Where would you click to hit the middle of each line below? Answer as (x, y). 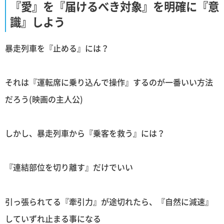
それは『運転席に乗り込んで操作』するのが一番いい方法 (109, 82)
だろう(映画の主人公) (44, 99)
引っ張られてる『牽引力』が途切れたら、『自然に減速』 (109, 201)
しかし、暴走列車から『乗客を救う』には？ (85, 133)
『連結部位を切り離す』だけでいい (69, 167)
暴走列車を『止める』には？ (57, 48)
